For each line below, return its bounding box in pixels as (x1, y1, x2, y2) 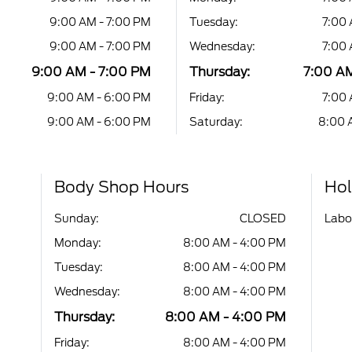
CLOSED (239, 211, 286, 225)
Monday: (54, 236, 102, 249)
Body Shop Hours (54, 177, 189, 196)
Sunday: (54, 211, 100, 225)
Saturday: (189, 115, 243, 128)
